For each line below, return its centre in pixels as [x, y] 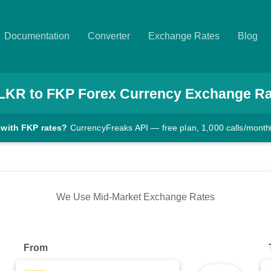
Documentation [37, 36]
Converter [109, 36]
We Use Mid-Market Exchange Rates [135, 197]
